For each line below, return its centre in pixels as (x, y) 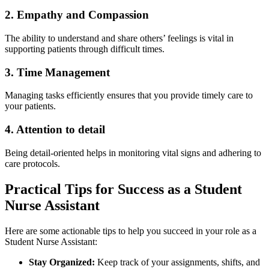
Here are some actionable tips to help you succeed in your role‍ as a (131, 231)
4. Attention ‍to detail (55, 130)
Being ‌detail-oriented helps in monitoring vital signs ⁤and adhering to (133, 153)
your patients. (30, 106)
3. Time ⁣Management (57, 72)
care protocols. (32, 163)
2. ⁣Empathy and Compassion (77, 15)
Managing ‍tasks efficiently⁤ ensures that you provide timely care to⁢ (129, 95)
